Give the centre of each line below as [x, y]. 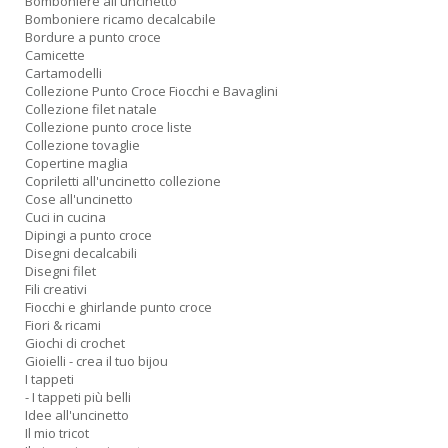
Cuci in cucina [65, 217]
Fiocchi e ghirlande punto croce [118, 307]
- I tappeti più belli [78, 397]
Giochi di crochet [75, 343]
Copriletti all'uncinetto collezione [123, 181]
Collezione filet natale [91, 109]
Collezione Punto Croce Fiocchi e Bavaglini [151, 91]
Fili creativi [56, 289]
